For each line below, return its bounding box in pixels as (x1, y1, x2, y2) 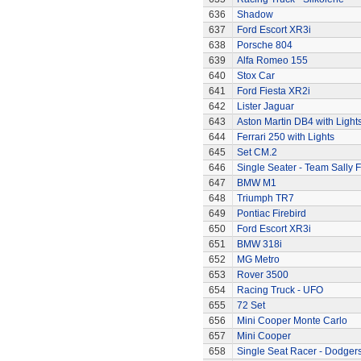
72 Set (236, 300, 265, 311)
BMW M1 (236, 177, 276, 189)
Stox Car (236, 70, 275, 81)
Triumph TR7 (236, 193, 294, 204)
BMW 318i (236, 239, 282, 250)
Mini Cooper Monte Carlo (236, 315, 347, 326)
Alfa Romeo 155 (236, 55, 308, 66)
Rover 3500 (236, 269, 288, 280)
